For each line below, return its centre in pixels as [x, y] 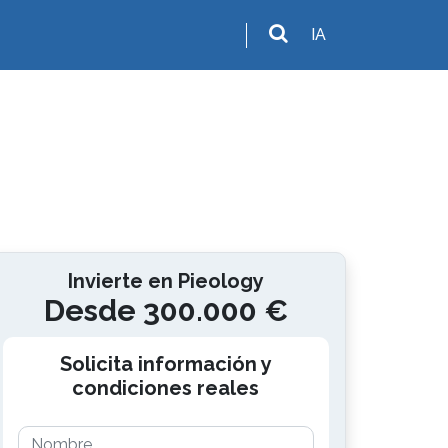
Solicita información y [165, 364]
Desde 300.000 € [165, 310]
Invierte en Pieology [165, 281]
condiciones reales [166, 388]
